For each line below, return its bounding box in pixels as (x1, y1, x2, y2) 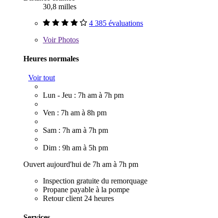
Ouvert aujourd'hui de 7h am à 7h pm (23, 160, 138, 169)
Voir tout (28, 73, 55, 82)
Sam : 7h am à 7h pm (43, 126, 108, 135)
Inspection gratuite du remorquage (43, 177, 147, 185)
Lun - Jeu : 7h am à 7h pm (43, 91, 124, 100)
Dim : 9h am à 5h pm (43, 144, 108, 152)
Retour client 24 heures (43, 194, 114, 203)
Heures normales (23, 54, 79, 63)
